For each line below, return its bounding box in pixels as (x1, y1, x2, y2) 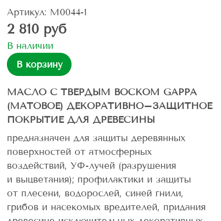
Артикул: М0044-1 (7, 6, 87, 18)
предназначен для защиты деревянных (7, 132, 185, 144)
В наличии (7, 40, 53, 52)
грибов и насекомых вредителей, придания (7, 201, 206, 213)
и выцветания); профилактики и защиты (7, 173, 191, 185)
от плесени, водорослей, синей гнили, (7, 187, 184, 199)
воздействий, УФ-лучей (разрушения (7, 159, 176, 171)
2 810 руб (7, 21, 67, 37)
